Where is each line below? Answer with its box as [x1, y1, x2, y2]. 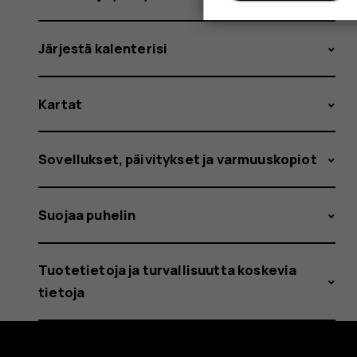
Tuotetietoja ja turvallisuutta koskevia [38, 261, 297, 280]
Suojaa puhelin [38, 205, 136, 224]
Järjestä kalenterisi [38, 39, 168, 58]
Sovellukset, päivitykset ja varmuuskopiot [38, 150, 317, 169]
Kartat [38, 94, 83, 113]
